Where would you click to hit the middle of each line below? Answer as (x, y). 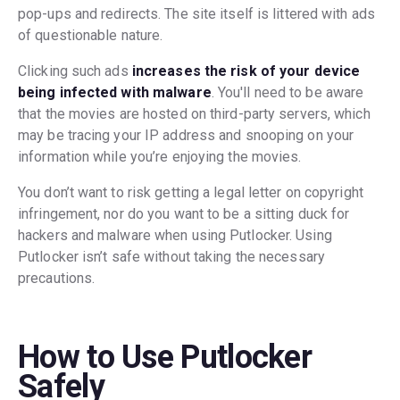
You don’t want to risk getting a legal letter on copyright (191, 193)
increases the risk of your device (246, 71)
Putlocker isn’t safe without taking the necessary (171, 257)
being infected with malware (115, 93)
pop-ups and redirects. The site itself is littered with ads (196, 14)
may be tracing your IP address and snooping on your (186, 136)
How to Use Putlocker (165, 358)
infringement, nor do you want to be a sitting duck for (184, 214)
